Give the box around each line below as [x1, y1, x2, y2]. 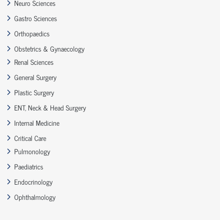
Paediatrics [14, 161, 43, 172]
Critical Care [14, 132, 46, 144]
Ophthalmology [14, 191, 55, 203]
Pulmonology [14, 145, 50, 157]
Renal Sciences [14, 56, 54, 68]
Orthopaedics [14, 27, 50, 39]
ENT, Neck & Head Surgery [14, 102, 86, 113]
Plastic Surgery [14, 86, 54, 98]
